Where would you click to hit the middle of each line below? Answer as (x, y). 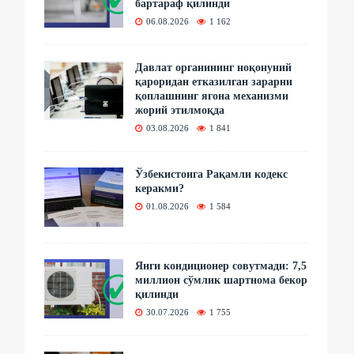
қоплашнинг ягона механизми (212, 96)
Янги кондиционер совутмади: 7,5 (221, 265)
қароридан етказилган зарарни (214, 81)
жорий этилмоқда (180, 110)
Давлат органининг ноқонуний (214, 67)
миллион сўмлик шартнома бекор (222, 280)
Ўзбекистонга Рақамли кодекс (212, 174)
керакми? (160, 188)
